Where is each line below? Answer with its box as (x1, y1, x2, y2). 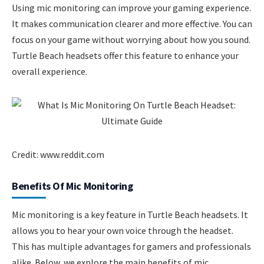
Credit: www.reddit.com (12, 148, 104, 160)
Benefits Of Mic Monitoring (12, 179, 133, 193)
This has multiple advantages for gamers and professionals (12, 240, 251, 252)
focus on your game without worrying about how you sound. (12, 34, 250, 46)
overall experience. (12, 65, 87, 78)
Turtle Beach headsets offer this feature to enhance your (12, 49, 239, 62)
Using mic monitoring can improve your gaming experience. (12, 2, 251, 14)
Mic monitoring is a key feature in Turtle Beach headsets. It (12, 208, 248, 220)
